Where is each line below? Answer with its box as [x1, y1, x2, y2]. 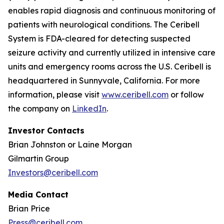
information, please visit [8, 89, 101, 99]
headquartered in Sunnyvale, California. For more [8, 75, 200, 85]
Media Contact [8, 189, 68, 199]
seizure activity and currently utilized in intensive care [8, 47, 215, 57]
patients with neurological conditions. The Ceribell [8, 19, 199, 29]
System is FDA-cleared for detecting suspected [8, 33, 190, 43]
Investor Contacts [8, 125, 84, 135]
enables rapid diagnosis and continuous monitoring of [8, 5, 215, 15]
